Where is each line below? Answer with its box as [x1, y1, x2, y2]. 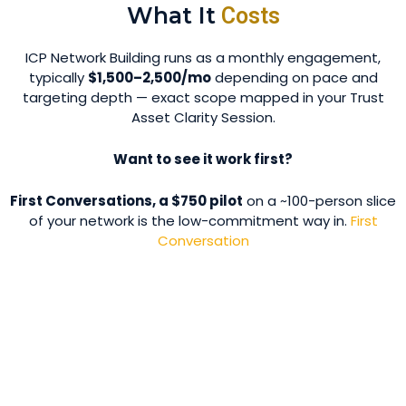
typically [28, 68, 88, 87]
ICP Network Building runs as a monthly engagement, [25, 48, 381, 67]
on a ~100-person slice [243, 191, 396, 210]
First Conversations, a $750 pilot [10, 191, 243, 210]
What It [126, 2, 216, 29]
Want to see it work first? [113, 150, 293, 169]
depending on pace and [210, 68, 378, 87]
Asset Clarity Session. [130, 108, 275, 127]
